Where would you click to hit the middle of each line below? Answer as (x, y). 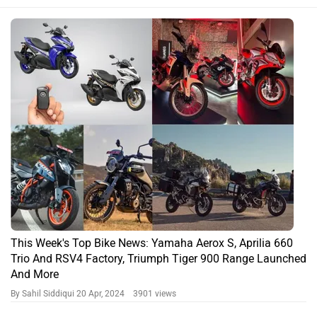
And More (35, 274)
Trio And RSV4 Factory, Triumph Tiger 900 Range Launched (158, 258)
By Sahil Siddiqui (44, 293)
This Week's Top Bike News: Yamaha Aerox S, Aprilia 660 (152, 243)
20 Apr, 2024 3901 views (126, 293)
